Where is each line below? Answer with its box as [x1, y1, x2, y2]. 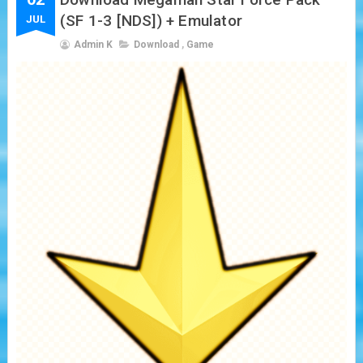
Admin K [73, 38, 113, 50]
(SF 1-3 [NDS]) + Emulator [59, 11, 242, 30]
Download [133, 38, 179, 50]
